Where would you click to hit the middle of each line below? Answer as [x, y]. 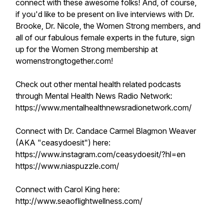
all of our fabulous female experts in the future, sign [105, 37]
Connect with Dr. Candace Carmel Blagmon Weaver [106, 131]
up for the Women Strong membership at [87, 49]
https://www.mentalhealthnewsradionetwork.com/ [104, 108]
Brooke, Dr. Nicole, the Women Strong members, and [108, 26]
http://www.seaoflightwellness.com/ [79, 201]
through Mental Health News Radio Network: [94, 96]
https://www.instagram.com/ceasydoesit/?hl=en [100, 154]
